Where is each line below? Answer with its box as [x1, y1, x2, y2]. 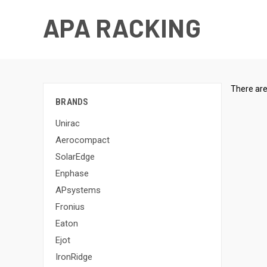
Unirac [55, 117, 80, 129]
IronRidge [55, 251, 92, 262]
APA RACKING [43, 13, 201, 42]
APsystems [55, 184, 101, 195]
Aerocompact [55, 134, 110, 145]
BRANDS [55, 97, 89, 107]
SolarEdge [55, 151, 95, 162]
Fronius [55, 201, 85, 212]
